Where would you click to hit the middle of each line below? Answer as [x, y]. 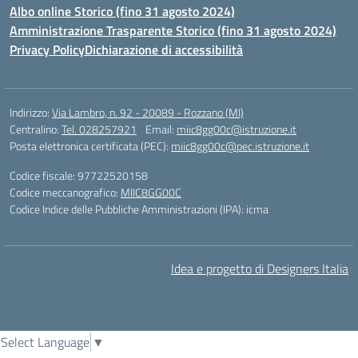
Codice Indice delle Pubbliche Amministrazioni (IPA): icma [139, 209]
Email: [161, 129]
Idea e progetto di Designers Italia [260, 268]
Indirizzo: [31, 112]
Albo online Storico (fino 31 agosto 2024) [122, 11]
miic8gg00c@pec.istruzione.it [240, 146]
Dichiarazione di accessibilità [164, 50]
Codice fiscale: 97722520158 [79, 175]
